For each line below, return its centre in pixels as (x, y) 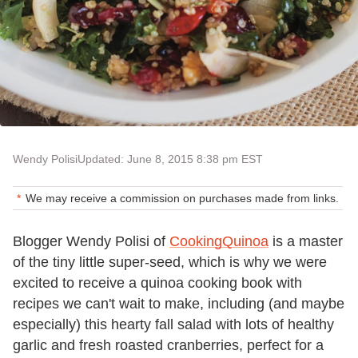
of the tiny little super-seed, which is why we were (170, 263)
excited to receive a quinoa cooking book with (157, 283)
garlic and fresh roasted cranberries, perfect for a (168, 346)
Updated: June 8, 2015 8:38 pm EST (170, 159)
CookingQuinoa (219, 242)
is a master (306, 242)
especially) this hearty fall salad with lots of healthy (173, 325)
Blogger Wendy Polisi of (91, 242)
